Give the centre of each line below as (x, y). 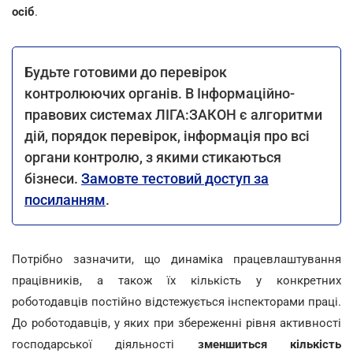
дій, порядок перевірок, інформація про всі (167, 136)
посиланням (65, 199)
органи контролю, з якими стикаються (153, 157)
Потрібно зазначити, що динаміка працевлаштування (176, 259)
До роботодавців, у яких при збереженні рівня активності (176, 323)
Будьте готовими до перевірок (126, 72)
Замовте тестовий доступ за (175, 178)
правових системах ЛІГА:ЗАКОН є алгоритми (173, 114)
